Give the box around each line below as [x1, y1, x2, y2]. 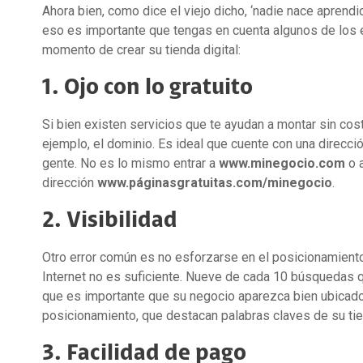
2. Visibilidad [42, 208, 177, 232]
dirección [42, 174, 97, 190]
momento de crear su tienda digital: [42, 41, 241, 58]
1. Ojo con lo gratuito [42, 75, 253, 99]
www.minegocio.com [219, 155, 345, 171]
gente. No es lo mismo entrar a [42, 155, 219, 171]
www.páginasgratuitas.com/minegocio [97, 174, 332, 190]
